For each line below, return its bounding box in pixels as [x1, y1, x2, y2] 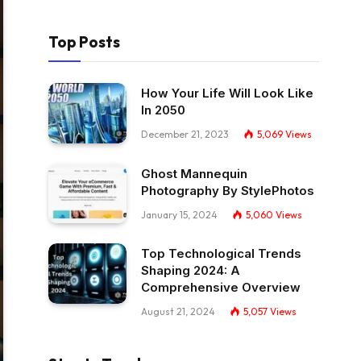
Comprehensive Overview [141, 280, 301, 296]
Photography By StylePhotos [141, 182, 314, 198]
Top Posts [48, 32, 120, 52]
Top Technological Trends [141, 246, 301, 262]
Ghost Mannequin [141, 165, 247, 181]
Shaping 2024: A [141, 263, 240, 279]
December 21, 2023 [141, 128, 229, 140]
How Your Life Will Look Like [141, 85, 313, 101]
